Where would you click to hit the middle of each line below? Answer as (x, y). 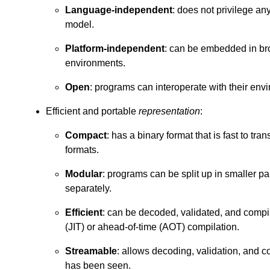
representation (169, 111)
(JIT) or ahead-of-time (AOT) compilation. (152, 227)
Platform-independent (115, 48)
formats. (82, 149)
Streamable (91, 251)
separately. (88, 188)
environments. (95, 63)
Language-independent (119, 10)
